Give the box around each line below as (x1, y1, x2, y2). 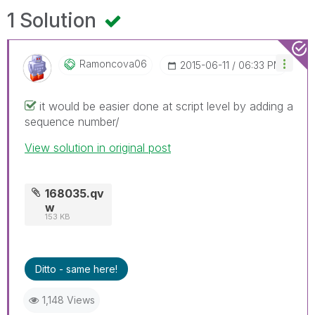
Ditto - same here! (35, 262, 117, 275)
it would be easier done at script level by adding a (39, 98, 293, 113)
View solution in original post (25, 140, 171, 155)
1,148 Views (42, 293, 95, 306)
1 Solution (7, 8, 101, 32)
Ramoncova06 (79, 57, 147, 70)
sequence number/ (25, 114, 120, 129)
